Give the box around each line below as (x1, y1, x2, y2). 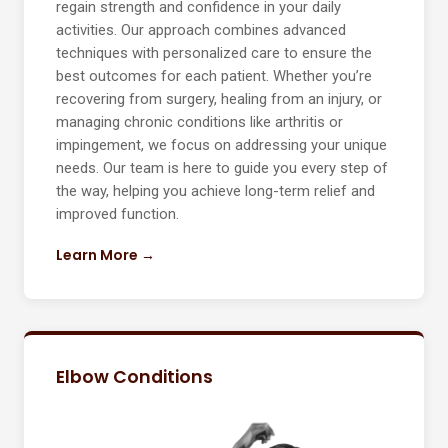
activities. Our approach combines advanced (56, 21, 346, 40)
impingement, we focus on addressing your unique (56, 136, 387, 155)
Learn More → (56, 245, 155, 266)
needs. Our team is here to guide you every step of (56, 159, 388, 178)
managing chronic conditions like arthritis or (56, 113, 343, 132)
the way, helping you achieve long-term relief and (56, 182, 375, 201)
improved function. (56, 205, 179, 224)
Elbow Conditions (56, 365, 213, 390)
